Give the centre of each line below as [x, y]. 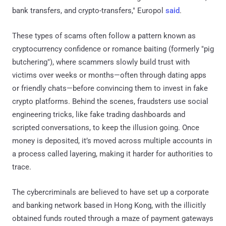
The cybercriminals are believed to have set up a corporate [110, 192]
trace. [22, 167]
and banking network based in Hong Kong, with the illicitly [109, 205]
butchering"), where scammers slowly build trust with [101, 62]
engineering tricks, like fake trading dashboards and [99, 114]
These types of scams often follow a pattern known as [104, 36]
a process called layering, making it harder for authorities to [112, 154]
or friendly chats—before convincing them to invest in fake [110, 88]
